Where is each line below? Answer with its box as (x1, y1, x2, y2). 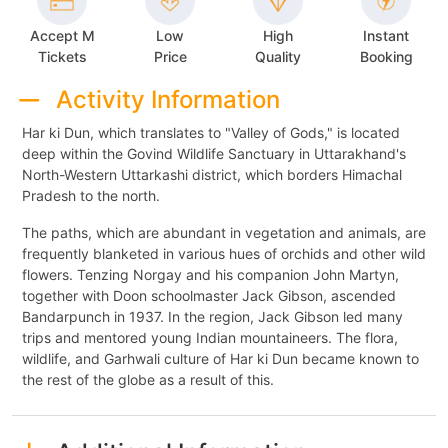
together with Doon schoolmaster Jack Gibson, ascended (22, 286, 396, 304)
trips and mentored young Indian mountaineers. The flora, (22, 328, 398, 346)
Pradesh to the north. (22, 186, 160, 204)
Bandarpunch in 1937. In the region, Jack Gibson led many (22, 307, 403, 325)
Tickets (37, 47, 87, 65)
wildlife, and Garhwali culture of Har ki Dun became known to (22, 349, 419, 367)
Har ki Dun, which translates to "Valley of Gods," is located (22, 123, 400, 141)
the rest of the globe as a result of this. (22, 370, 274, 388)
